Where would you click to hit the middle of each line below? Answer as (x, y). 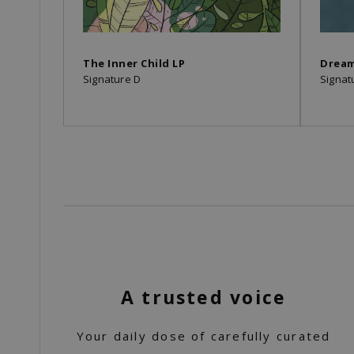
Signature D (112, 79)
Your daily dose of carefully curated (203, 336)
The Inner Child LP (134, 64)
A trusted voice (204, 298)
